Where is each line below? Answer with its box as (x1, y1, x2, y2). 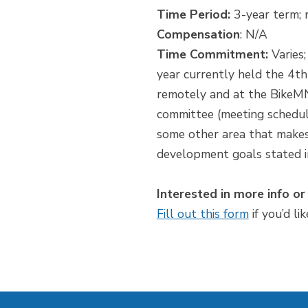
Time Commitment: (156, 45, 268, 63)
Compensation (156, 25, 240, 43)
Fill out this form (156, 205, 249, 222)
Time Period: (156, 5, 230, 23)
